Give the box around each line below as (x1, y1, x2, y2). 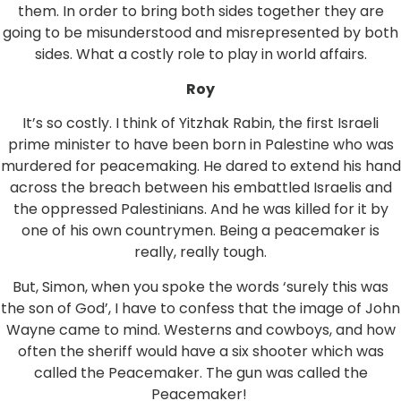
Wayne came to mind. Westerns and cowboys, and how (5, 319, 396, 340)
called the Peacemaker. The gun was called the (33, 362, 368, 383)
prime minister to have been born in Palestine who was (7, 134, 394, 156)
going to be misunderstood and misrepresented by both (3, 22, 398, 44)
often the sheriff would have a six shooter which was (17, 340, 384, 362)
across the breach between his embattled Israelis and (9, 177, 392, 199)
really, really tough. (134, 242, 267, 263)
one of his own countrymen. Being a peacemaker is (21, 220, 380, 242)
